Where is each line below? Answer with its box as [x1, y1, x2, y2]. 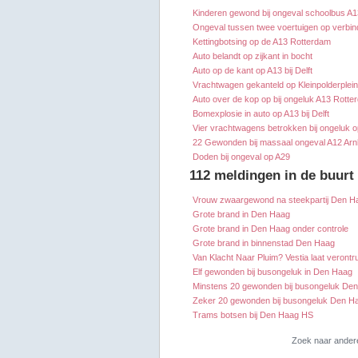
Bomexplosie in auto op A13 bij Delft [193, 109, 329, 119]
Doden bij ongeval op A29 [193, 152, 290, 162]
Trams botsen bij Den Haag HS [193, 310, 313, 320]
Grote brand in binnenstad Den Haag [193, 238, 335, 249]
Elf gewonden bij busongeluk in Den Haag [193, 267, 352, 277]
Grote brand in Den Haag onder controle [193, 224, 348, 234]
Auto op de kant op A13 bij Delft [193, 66, 312, 76]
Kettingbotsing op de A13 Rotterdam [193, 37, 331, 47]
